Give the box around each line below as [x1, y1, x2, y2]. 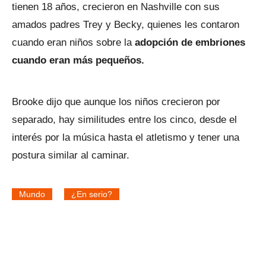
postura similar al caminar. [12, 150, 129, 161]
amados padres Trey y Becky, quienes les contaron [12, 19, 239, 31]
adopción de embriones [135, 37, 245, 49]
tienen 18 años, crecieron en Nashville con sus [12, 1, 220, 13]
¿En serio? [71, 189, 112, 199]
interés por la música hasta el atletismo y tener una [12, 132, 239, 144]
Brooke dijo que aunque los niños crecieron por [12, 96, 220, 108]
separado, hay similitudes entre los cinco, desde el [12, 114, 237, 126]
